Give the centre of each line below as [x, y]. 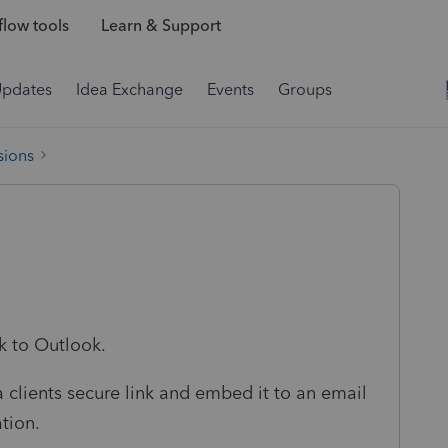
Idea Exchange [129, 89]
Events [230, 89]
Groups [305, 89]
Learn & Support [160, 26]
